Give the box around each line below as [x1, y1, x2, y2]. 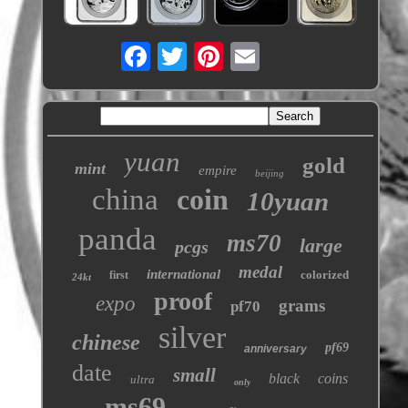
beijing [255, 167, 285, 178]
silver [158, 320, 226, 354]
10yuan [246, 186, 329, 216]
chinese [71, 330, 140, 354]
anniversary [243, 342, 307, 355]
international [146, 266, 220, 281]
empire [199, 162, 238, 178]
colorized [300, 267, 349, 281]
